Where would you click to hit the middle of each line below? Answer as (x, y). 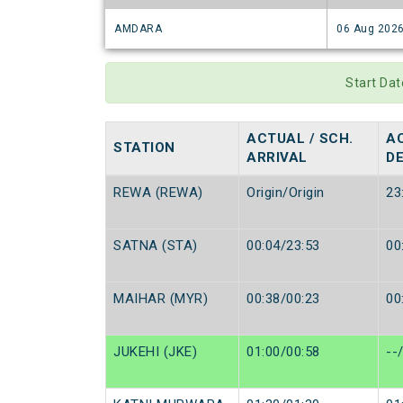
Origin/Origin (286, 193)
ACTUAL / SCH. (300, 139)
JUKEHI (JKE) (155, 352)
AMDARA (138, 29)
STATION (144, 148)
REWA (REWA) (158, 193)
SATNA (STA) (156, 246)
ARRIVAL (277, 158)
